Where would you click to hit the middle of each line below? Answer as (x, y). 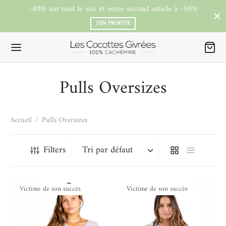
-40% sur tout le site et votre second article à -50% (113, 9)
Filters (54, 150)
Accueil (21, 121)
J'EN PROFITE (113, 23)
